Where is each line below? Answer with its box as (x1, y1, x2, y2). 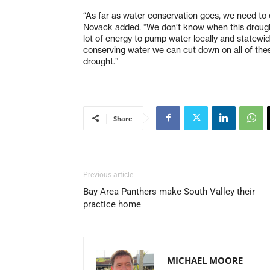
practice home (83, 198, 141, 210)
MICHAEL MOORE (167, 254, 243, 266)
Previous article (83, 170, 133, 179)
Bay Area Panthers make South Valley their (83, 186, 255, 197)
